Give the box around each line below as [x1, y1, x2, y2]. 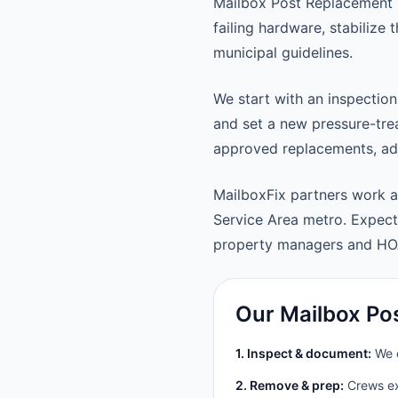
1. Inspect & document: [235, 346, 371, 361]
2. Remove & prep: [235, 378, 344, 393]
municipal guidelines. [213, 44, 353, 61]
